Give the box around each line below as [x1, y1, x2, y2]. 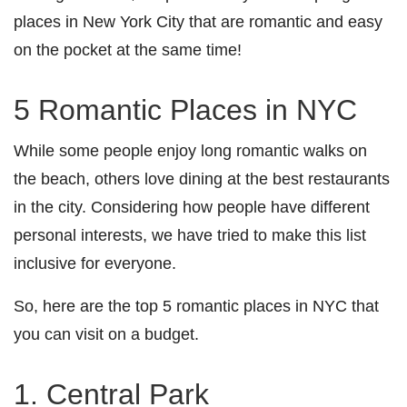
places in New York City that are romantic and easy [14, 11, 382, 31]
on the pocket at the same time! [14, 39, 242, 59]
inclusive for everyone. [14, 253, 176, 273]
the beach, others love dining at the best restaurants [14, 168, 390, 188]
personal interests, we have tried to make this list [14, 224, 366, 244]
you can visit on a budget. [14, 323, 199, 343]
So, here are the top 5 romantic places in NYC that [14, 295, 379, 315]
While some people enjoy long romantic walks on [14, 140, 367, 160]
